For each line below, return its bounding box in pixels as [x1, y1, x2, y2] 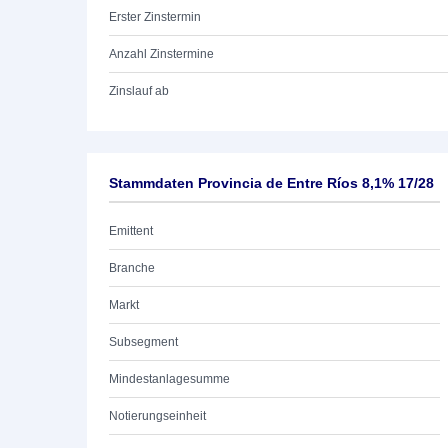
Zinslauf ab [109, 84, 169, 98]
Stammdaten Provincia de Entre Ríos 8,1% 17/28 [109, 175, 434, 191]
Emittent [109, 224, 153, 238]
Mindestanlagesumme [109, 372, 230, 386]
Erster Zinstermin [109, 10, 201, 24]
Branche [109, 261, 155, 275]
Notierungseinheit [109, 409, 206, 423]
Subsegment [109, 335, 178, 349]
